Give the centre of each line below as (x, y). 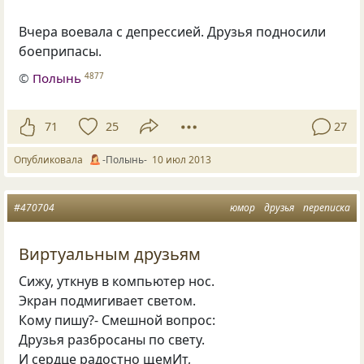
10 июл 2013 (182, 159)
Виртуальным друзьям (110, 253)
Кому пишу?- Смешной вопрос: (117, 321)
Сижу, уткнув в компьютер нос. (117, 282)
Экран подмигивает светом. (108, 301)
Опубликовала (51, 159)
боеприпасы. (61, 52)
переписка (327, 207)
